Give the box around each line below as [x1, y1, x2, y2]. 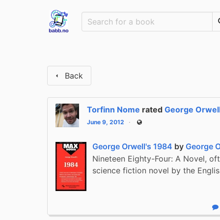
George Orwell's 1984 [92, 141, 172, 151]
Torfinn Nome [87, 105, 140, 114]
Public [139, 122, 154, 128]
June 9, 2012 [87, 118, 124, 126]
